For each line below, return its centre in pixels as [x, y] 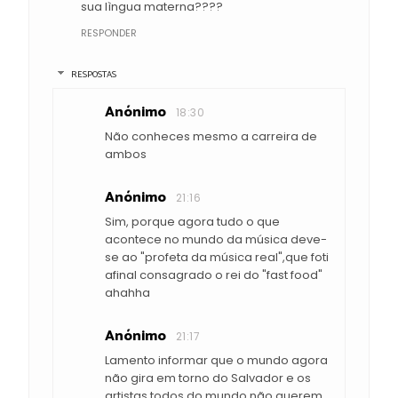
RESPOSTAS [93, 75]
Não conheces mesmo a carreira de [211, 137]
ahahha [127, 293]
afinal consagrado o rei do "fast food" [214, 275]
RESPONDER [109, 32]
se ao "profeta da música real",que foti [217, 258]
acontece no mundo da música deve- [216, 240]
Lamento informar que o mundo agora [216, 361]
